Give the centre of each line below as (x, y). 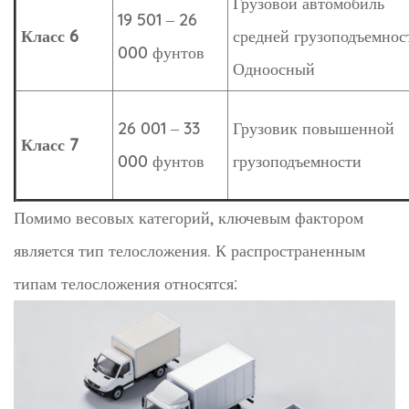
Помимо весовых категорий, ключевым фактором (189, 218)
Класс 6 (50, 37)
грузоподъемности (297, 162)
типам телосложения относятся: (126, 284)
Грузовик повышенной (314, 129)
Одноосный (274, 69)
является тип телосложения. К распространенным (189, 251)
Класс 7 (50, 145)
